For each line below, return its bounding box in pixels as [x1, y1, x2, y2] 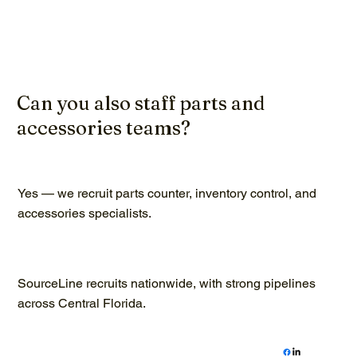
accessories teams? [16, 116, 190, 140]
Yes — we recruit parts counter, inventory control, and [18, 185, 316, 201]
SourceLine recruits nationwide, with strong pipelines [18, 276, 316, 292]
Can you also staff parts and [16, 92, 265, 116]
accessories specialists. [18, 205, 151, 221]
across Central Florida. [18, 296, 147, 312]
